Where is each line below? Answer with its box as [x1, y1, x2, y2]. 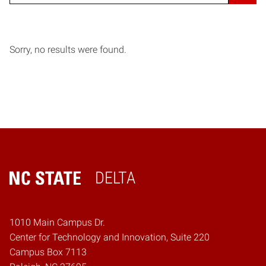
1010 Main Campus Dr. [9, 216, 105, 228]
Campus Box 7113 [9, 246, 87, 258]
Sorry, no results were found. [9, 43, 126, 55]
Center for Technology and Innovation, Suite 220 [9, 231, 210, 243]
